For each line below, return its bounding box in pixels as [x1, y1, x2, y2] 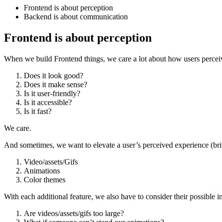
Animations [24, 166, 60, 175]
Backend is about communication [24, 12, 128, 21]
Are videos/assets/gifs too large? [24, 209, 124, 218]
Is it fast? [24, 107, 52, 115]
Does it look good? [24, 71, 83, 80]
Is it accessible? [24, 98, 72, 107]
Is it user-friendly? [24, 89, 80, 98]
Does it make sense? [24, 80, 87, 89]
